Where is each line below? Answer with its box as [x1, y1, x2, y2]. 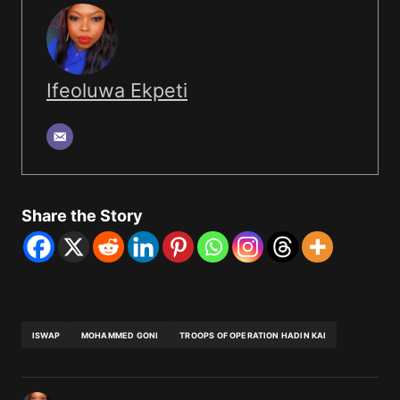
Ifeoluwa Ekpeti [46, 79, 187, 103]
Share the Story [21, 206, 143, 226]
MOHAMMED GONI [80, 329, 159, 340]
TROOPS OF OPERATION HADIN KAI [179, 329, 327, 340]
